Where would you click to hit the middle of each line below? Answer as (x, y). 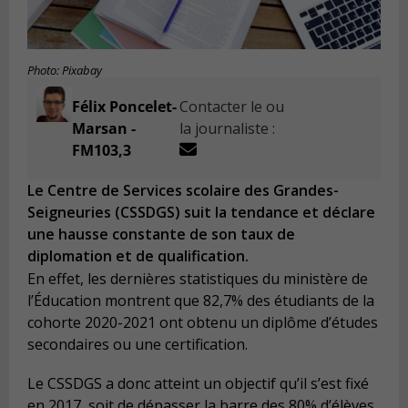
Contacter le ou (232, 107)
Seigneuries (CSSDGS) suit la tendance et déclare (201, 213)
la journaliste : (228, 129)
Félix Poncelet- (124, 107)
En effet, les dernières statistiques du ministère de (198, 278)
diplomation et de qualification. (138, 256)
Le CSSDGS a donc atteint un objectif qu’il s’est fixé (198, 384)
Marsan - (103, 129)
